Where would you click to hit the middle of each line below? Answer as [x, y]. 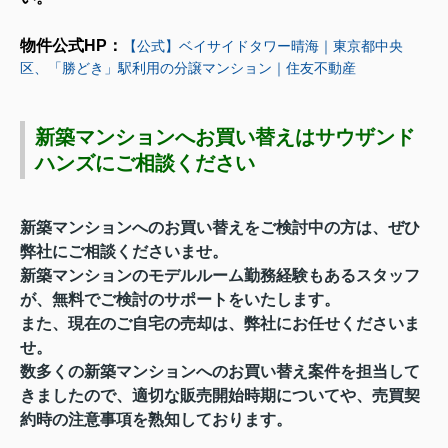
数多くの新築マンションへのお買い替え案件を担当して [220, 371]
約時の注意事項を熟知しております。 [156, 419]
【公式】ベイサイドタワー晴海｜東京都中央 [263, 45]
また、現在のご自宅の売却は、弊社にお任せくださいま [220, 323]
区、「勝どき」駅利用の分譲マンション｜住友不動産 [188, 67]
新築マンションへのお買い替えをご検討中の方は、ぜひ [220, 227]
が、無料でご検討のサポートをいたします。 [180, 299]
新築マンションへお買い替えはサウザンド [225, 136]
